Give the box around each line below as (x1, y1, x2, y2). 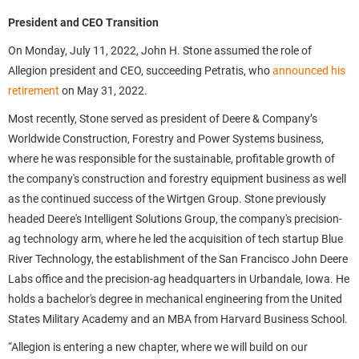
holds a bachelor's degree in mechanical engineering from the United (8, 292, 342, 305)
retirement (8, 84, 59, 97)
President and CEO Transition (8, 16, 159, 29)
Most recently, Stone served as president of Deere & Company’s (8, 112, 317, 125)
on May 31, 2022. (59, 84, 147, 97)
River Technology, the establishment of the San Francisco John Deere (8, 252, 348, 265)
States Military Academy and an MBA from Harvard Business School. (8, 313, 348, 325)
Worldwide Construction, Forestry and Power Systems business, (8, 132, 324, 145)
